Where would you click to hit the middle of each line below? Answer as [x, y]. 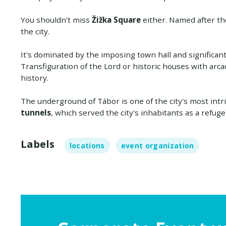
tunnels [36, 112]
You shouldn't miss [55, 19]
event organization [157, 145]
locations [87, 145]
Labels [37, 144]
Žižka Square [115, 19]
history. [34, 77]
